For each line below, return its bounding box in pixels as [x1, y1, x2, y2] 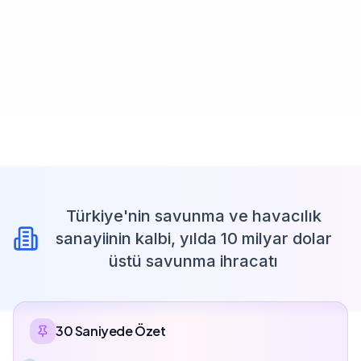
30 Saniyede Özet [56, 322, 166, 339]
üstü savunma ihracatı [109, 251, 278, 271]
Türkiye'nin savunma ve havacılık [65, 205, 322, 226]
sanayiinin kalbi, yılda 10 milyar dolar [55, 228, 332, 248]
